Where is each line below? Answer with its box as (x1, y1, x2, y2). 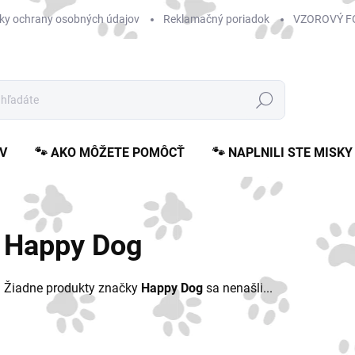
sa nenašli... (203, 281, 273, 296)
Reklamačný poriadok (163, 13, 269, 25)
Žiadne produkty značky (4, 281, 141, 296)
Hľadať (247, 94, 282, 107)
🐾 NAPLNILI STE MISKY (212, 145, 353, 160)
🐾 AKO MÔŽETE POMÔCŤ (35, 145, 185, 160)
